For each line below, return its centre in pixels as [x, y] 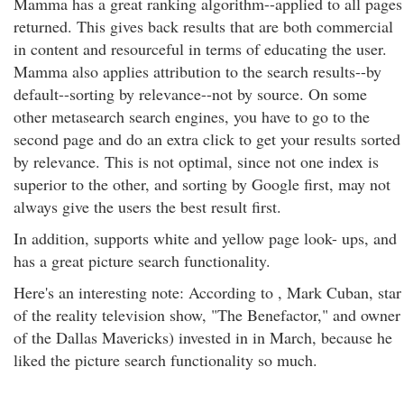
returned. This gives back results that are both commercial [203, 26]
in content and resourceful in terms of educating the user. [200, 49]
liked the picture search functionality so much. [165, 360]
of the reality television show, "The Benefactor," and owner [207, 315]
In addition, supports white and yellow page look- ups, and [205, 238]
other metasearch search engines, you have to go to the [192, 116]
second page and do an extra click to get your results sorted [207, 139]
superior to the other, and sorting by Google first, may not [202, 184]
